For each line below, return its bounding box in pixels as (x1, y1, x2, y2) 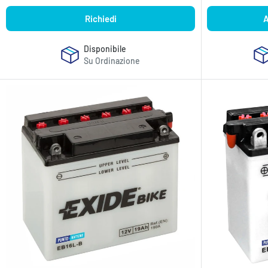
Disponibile (84, 43, 126, 54)
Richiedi (84, 13, 117, 24)
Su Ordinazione (84, 55, 140, 66)
